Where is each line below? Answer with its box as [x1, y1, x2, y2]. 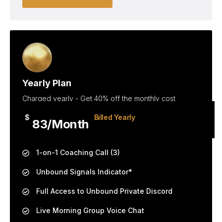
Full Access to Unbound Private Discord [34, 186, 172, 195]
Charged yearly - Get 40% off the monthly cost [22, 94, 175, 103]
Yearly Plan [22, 77, 71, 88]
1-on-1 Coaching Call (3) [34, 148, 120, 157]
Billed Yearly [94, 112, 135, 121]
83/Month [32, 116, 89, 131]
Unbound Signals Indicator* [34, 167, 132, 176]
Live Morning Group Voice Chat [34, 206, 144, 215]
